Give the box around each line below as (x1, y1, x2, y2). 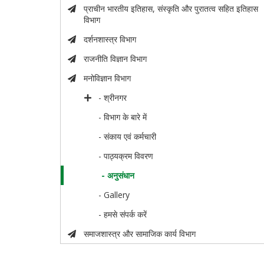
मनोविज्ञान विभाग (83, 72, 131, 84)
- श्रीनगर (98, 92, 127, 104)
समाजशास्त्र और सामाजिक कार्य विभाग (83, 228, 196, 240)
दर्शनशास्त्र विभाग (83, 34, 136, 45)
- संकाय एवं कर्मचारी (98, 131, 157, 143)
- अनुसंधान (101, 170, 135, 181)
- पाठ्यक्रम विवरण (98, 150, 154, 162)
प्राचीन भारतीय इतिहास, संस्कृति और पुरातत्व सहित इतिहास (83, 3, 258, 15)
